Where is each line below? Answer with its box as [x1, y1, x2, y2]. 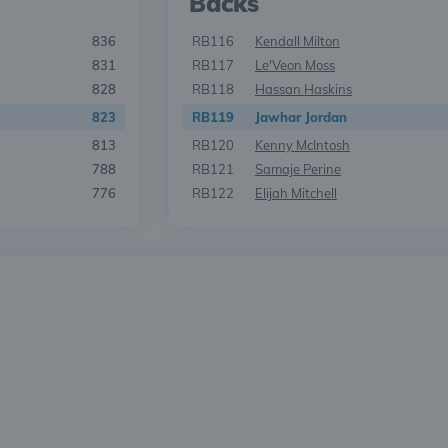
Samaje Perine [254, 161, 341, 177]
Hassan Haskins [254, 81, 352, 97]
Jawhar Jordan [254, 109, 347, 125]
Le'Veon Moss [254, 57, 335, 73]
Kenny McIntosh [254, 137, 350, 153]
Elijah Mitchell [254, 185, 337, 201]
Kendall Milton [254, 33, 340, 49]
